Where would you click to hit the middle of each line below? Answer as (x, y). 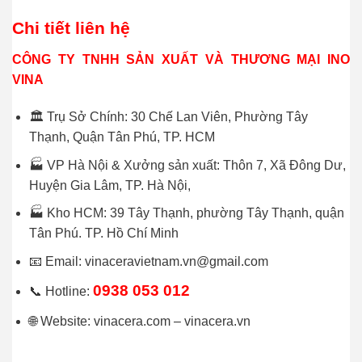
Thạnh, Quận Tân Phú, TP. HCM (122, 137)
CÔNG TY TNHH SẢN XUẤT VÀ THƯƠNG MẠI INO (181, 60)
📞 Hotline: (61, 292)
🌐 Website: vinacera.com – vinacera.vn (139, 322)
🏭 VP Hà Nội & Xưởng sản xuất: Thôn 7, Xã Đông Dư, (187, 165)
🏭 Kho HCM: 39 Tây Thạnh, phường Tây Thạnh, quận (186, 213)
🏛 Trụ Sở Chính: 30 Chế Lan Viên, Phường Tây (168, 117)
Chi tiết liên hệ (71, 27)
